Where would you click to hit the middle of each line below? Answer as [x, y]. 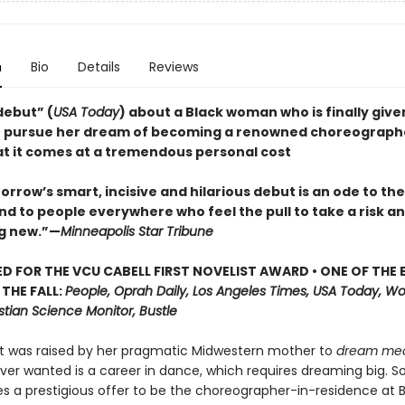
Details [99, 67]
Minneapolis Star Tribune [137, 231]
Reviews [174, 67]
